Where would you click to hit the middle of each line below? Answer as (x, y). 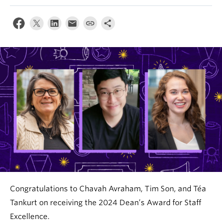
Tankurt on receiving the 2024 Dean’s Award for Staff (106, 203)
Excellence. (30, 217)
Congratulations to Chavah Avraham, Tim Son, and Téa (108, 189)
